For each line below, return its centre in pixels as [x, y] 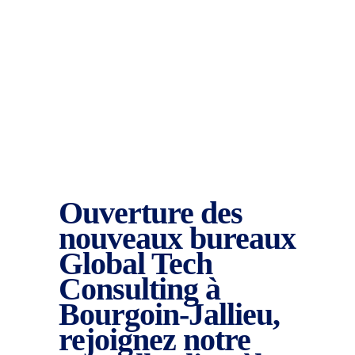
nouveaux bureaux [177, 238]
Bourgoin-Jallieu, [169, 314]
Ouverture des [151, 213]
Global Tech [136, 263]
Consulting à [139, 289]
